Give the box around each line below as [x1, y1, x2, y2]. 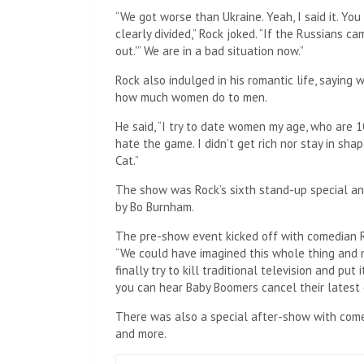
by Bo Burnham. [115, 199, 194, 214]
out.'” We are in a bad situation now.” [115, 43, 304, 58]
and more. [115, 326, 167, 341]
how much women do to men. [115, 89, 267, 105]
